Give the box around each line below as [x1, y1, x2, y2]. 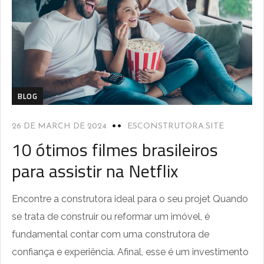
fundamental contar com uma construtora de [12, 228, 209, 240]
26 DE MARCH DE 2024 [12, 121, 107, 131]
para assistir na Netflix [12, 157, 179, 184]
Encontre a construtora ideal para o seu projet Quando [12, 193, 248, 204]
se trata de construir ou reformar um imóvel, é [12, 210, 210, 222]
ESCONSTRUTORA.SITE [127, 121, 224, 131]
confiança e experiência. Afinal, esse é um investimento [12, 246, 249, 258]
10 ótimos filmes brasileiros [12, 136, 218, 163]
